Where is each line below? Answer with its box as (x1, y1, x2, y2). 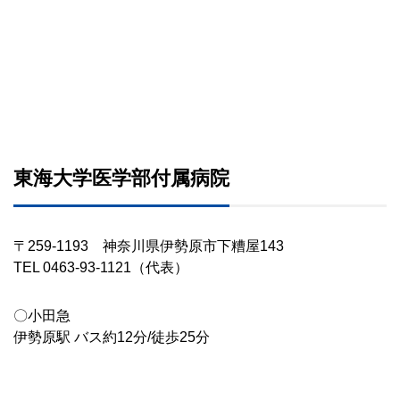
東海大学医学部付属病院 (13, 167, 229, 189)
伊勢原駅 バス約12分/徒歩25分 (13, 329, 210, 345)
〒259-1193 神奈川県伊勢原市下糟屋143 (13, 238, 284, 254)
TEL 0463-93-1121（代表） (13, 260, 188, 275)
